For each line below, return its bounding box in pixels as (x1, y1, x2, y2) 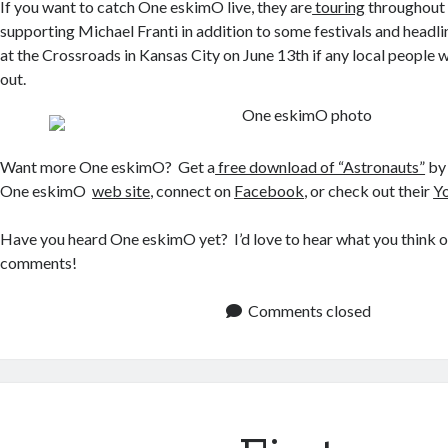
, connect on (150, 181, 235, 200)
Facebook (234, 181, 305, 200)
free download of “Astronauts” (215, 157, 426, 176)
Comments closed (248, 301, 372, 320)
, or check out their (304, 181, 434, 200)
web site (92, 181, 151, 200)
